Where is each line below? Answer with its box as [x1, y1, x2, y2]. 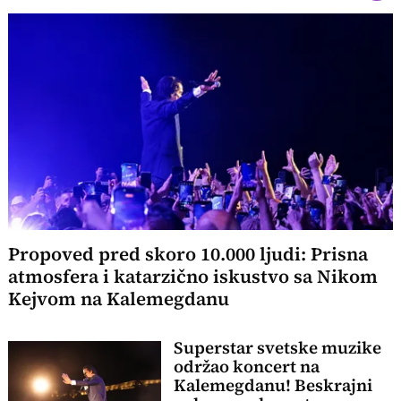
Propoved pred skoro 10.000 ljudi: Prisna [8, 242, 369, 268]
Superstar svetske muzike [173, 336, 381, 359]
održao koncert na [173, 354, 320, 378]
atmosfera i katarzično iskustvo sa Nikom [8, 264, 379, 290]
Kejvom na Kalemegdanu [8, 286, 230, 312]
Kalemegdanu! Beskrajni [173, 373, 372, 397]
